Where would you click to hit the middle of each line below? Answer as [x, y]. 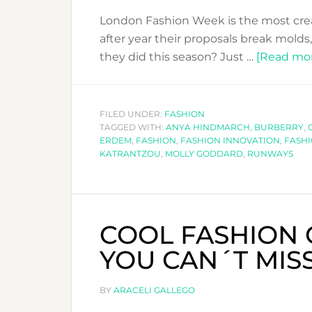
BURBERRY [279, 127]
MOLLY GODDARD [204, 153]
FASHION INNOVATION [230, 140]
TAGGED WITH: [133, 127]
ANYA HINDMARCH [208, 127]
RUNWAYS [270, 153]
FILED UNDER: [132, 114]
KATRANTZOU [130, 153]
